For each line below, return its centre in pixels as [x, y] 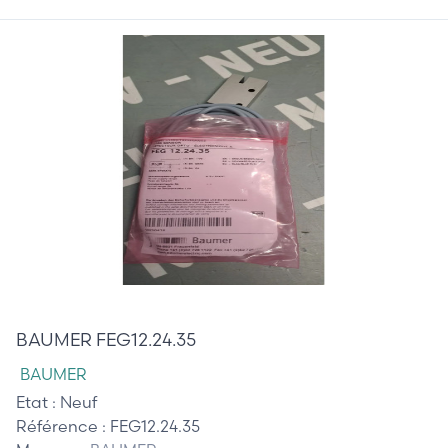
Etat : [38, 401]
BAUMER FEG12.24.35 [106, 339]
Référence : [63, 425]
